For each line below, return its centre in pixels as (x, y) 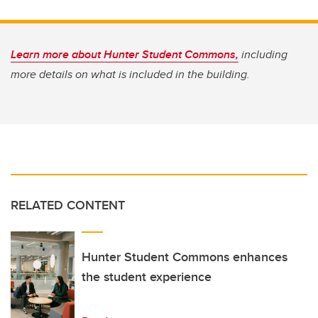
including (263, 55)
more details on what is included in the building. (130, 75)
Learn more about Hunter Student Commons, (125, 55)
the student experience (147, 277)
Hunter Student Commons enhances (185, 257)
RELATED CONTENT (68, 205)
